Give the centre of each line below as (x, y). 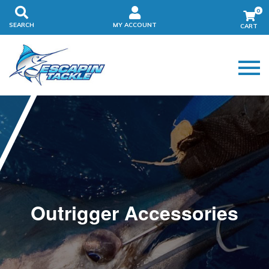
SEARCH (22, 25)
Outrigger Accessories (134, 213)
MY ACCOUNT (135, 25)
